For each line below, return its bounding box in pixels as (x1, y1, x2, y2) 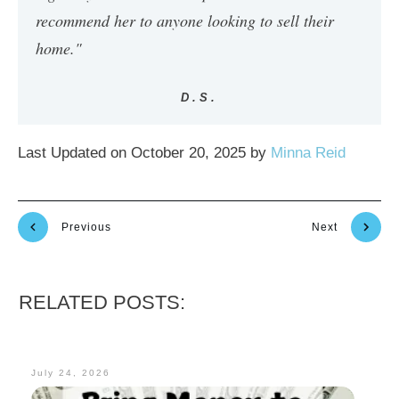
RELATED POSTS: (19, 290, 185, 313)
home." (36, 37, 87, 59)
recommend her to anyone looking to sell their (36, 9, 334, 31)
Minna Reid (271, 143, 346, 161)
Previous (61, 221, 111, 234)
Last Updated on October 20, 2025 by (18, 143, 271, 161)
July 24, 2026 (31, 367, 110, 378)
